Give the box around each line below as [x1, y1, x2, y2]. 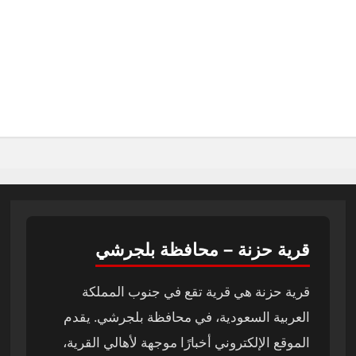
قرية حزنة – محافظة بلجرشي [95, 234, 310, 261]
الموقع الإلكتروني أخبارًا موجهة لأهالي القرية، [62, 332, 310, 351]
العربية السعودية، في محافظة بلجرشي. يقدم [63, 307, 310, 326]
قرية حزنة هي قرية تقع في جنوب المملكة [81, 281, 310, 300]
